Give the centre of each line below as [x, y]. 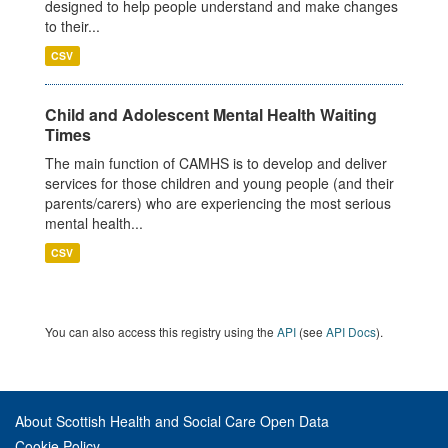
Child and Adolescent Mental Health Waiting [211, 114]
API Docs [351, 331]
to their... [72, 26]
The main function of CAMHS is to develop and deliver [216, 163]
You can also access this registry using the [161, 331]
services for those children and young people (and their [219, 183]
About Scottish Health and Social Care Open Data [172, 421]
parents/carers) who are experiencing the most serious [218, 203]
